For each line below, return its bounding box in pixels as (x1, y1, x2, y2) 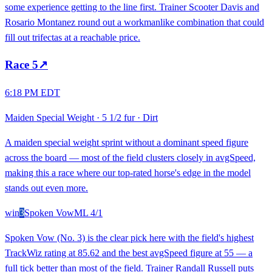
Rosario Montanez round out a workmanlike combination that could (5, 16, 264, 27)
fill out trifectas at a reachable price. (5, 32, 140, 42)
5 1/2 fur (102, 112, 135, 123)
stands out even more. (5, 183, 88, 194)
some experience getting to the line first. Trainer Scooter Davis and (5, 1, 259, 12)
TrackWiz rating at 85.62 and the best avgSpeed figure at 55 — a (5, 248, 253, 259)
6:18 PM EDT (5, 87, 60, 98)
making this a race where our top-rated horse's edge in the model (5, 168, 251, 178)
